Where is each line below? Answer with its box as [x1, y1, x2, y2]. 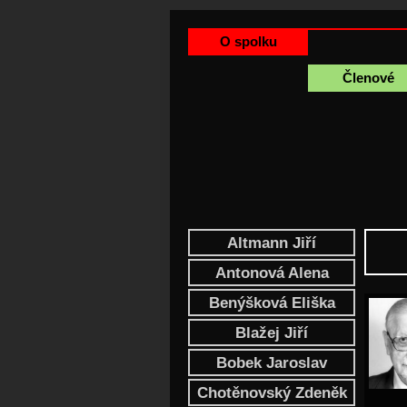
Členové [342, 70, 394, 85]
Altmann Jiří [227, 234, 316, 252]
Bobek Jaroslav [216, 354, 327, 372]
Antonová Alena [214, 264, 329, 282]
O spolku [219, 34, 277, 49]
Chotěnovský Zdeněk [196, 384, 347, 402]
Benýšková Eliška [208, 294, 335, 312]
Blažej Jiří [235, 324, 308, 342]
